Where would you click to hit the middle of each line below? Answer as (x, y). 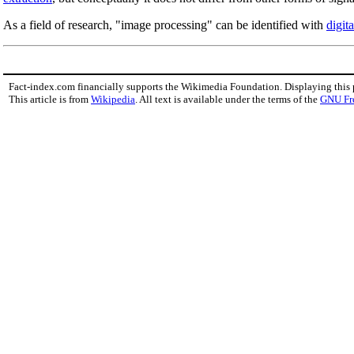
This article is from (50, 99)
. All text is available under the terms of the (228, 99)
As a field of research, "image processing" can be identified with (165, 24)
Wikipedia (113, 99)
